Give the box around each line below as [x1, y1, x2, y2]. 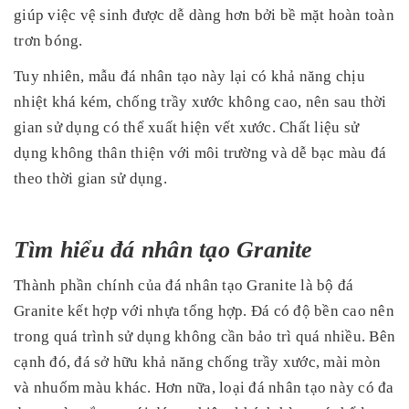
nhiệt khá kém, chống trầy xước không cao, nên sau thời [14, 92, 387, 110]
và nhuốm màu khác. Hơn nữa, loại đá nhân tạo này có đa [14, 378, 394, 396]
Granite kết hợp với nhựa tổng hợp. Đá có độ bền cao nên [14, 301, 394, 320]
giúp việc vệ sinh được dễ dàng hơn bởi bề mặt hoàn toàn [14, 5, 394, 24]
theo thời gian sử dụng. [14, 169, 167, 187]
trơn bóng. [14, 31, 83, 49]
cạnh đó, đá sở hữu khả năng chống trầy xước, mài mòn [14, 352, 381, 371]
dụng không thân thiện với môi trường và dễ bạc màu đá [14, 143, 387, 162]
